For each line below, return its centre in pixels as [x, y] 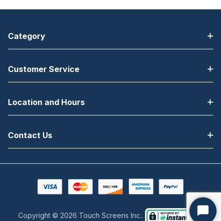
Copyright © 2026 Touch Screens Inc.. [81, 215]
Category [27, 36]
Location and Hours [46, 102]
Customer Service [44, 69]
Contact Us [30, 135]
